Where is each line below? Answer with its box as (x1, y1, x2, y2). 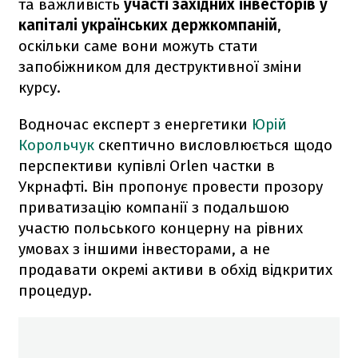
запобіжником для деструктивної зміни (18, 57, 302, 76)
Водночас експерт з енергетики (18, 114, 252, 133)
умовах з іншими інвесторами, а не (18, 239, 270, 258)
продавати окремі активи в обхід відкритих (18, 260, 332, 279)
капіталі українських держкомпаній (18, 15, 277, 34)
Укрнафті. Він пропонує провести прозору (18, 177, 323, 196)
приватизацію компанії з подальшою (18, 197, 289, 217)
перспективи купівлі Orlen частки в (18, 156, 275, 175)
